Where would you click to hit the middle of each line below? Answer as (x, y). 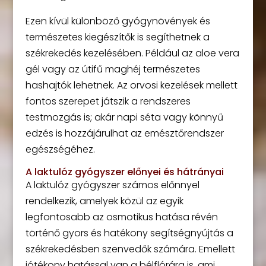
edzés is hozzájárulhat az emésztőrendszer (124, 134)
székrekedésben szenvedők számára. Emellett (130, 249)
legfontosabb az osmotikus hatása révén (121, 217)
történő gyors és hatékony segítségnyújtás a (129, 233)
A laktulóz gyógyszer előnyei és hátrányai (124, 172)
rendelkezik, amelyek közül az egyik (104, 201)
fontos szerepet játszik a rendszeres (108, 102)
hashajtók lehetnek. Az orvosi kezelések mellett (131, 85)
